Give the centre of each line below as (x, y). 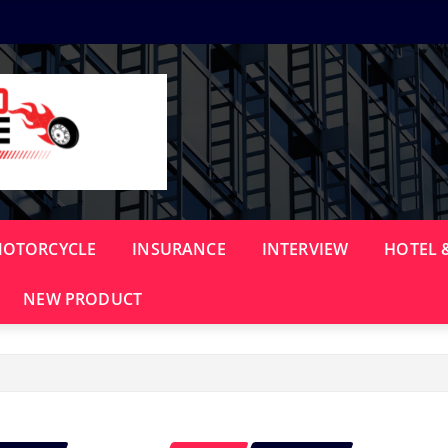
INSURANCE (179, 248)
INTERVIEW (305, 248)
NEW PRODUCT (83, 298)
